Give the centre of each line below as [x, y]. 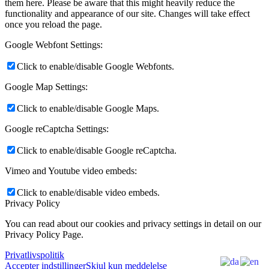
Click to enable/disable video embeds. [88, 193]
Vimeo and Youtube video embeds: [71, 171]
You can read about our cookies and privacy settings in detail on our [133, 224]
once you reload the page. [53, 25]
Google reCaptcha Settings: [57, 129]
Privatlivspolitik [35, 255]
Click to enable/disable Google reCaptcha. [97, 151]
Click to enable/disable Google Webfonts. [95, 67]
